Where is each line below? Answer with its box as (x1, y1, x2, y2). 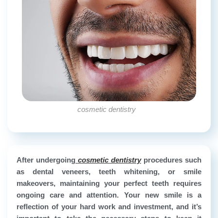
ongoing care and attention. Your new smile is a (17, 190, 201, 199)
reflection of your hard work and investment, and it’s (17, 202, 201, 211)
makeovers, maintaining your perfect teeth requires (17, 179, 201, 187)
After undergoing (17, 155, 75, 164)
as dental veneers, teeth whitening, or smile (17, 167, 201, 176)
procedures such (141, 155, 201, 164)
